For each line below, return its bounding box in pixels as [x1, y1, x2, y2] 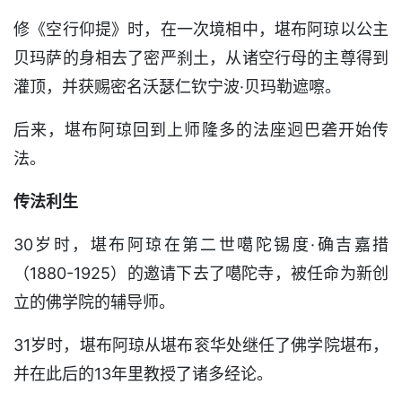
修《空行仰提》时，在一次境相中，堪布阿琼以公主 [13, 19, 389, 39]
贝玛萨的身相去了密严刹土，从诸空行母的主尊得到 [13, 48, 389, 67]
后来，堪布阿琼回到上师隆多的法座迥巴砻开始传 [13, 119, 389, 139]
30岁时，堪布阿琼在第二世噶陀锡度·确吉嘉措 [13, 234, 389, 254]
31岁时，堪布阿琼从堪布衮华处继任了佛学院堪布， [13, 335, 389, 354]
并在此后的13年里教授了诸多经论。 [13, 363, 273, 383]
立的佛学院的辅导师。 [13, 292, 175, 311]
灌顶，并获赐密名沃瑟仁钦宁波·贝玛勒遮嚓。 [13, 76, 341, 96]
